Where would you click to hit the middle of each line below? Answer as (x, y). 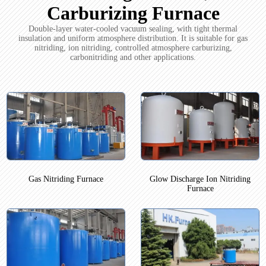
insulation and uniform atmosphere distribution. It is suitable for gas (133, 39)
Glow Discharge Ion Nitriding (200, 179)
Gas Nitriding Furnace (66, 179)
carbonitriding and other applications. (133, 58)
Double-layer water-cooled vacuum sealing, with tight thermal (133, 29)
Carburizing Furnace (133, 13)
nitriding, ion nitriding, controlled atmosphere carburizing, (133, 48)
